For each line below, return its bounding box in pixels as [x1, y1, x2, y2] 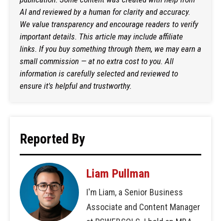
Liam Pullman [86, 166, 149, 181]
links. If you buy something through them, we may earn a [20, 43, 201, 54]
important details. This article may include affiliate [20, 31, 183, 41]
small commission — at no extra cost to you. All [20, 56, 174, 66]
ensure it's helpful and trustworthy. [20, 80, 132, 91]
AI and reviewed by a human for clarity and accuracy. [20, 6, 190, 17]
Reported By [20, 131, 85, 147]
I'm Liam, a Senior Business [86, 186, 183, 197]
